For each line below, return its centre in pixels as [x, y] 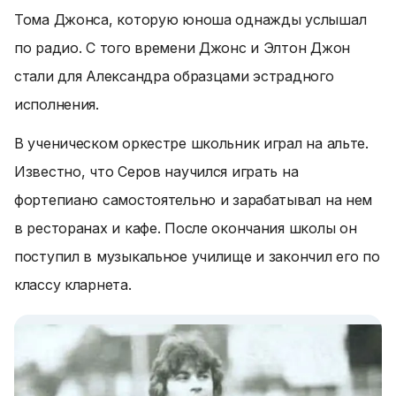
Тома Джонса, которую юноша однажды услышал [190, 19]
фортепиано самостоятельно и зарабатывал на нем [194, 200]
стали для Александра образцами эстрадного [174, 76]
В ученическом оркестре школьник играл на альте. [191, 143]
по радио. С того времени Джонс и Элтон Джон [182, 48]
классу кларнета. [73, 285]
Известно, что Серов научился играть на [156, 171]
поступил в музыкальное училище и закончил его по [197, 256]
